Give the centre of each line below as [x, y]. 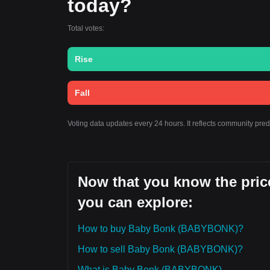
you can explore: [135, 202]
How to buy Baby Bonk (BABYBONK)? [161, 229]
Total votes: [86, 28]
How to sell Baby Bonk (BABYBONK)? [160, 249]
